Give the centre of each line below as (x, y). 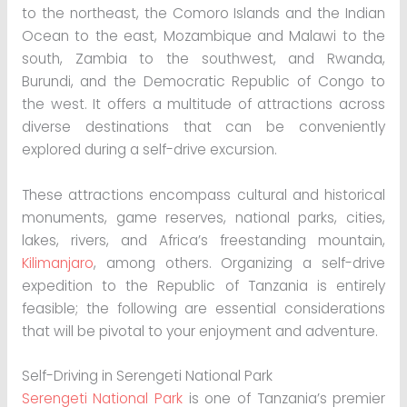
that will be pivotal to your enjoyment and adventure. (199, 331)
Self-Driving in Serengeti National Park (147, 376)
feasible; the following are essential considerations (203, 308)
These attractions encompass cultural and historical (203, 194)
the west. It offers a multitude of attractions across (203, 104)
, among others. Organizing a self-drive (239, 263)
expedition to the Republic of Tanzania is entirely (203, 285)
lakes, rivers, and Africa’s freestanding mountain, (203, 240)
